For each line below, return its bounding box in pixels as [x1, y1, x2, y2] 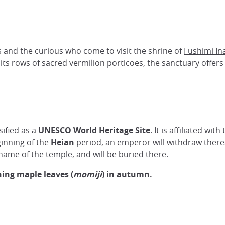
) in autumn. [102, 169, 152, 180]
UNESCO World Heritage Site [38, 125, 150, 136]
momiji [73, 169, 102, 180]
